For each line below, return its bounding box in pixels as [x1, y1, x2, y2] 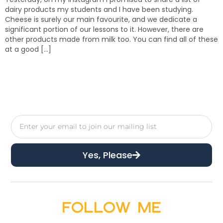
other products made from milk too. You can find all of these [5, 34, 218, 44]
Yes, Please [83, 148, 132, 161]
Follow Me [62, 197, 161, 217]
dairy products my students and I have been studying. [5, 4, 193, 14]
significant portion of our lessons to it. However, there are [5, 24, 204, 34]
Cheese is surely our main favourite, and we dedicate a [5, 14, 197, 24]
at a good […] [5, 44, 51, 54]
